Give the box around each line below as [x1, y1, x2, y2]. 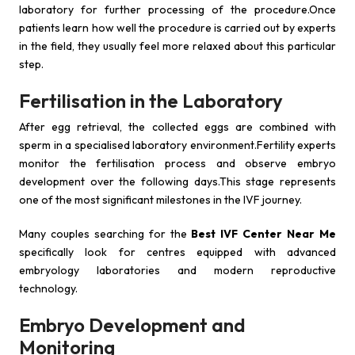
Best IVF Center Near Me [191, 227, 337, 241]
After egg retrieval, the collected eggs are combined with [19, 120, 336, 134]
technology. [19, 281, 78, 296]
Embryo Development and [19, 313, 246, 337]
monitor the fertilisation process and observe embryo [19, 156, 336, 170]
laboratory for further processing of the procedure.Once [19, 2, 336, 17]
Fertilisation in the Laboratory [19, 89, 283, 113]
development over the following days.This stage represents [19, 174, 336, 189]
